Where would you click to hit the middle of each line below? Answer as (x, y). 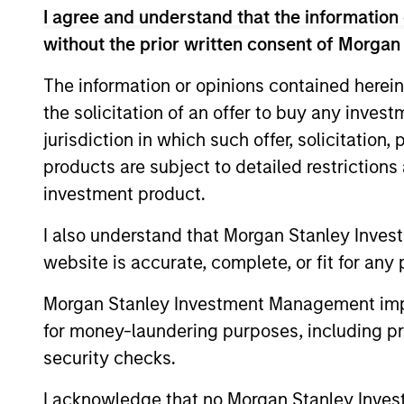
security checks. (110, 358)
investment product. (129, 193)
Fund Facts (199, 105)
